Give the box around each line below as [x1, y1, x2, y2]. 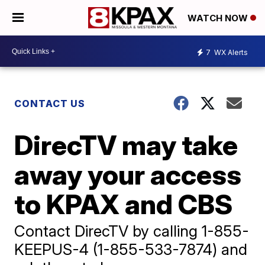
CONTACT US [14, 98, 86, 109]
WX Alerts [212, 47, 248, 57]
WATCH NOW [188, 12, 250, 24]
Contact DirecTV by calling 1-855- [14, 222, 250, 240]
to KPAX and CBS [14, 188, 233, 221]
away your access [14, 158, 242, 191]
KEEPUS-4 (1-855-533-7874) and [14, 240, 248, 258]
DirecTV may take [14, 128, 238, 161]
